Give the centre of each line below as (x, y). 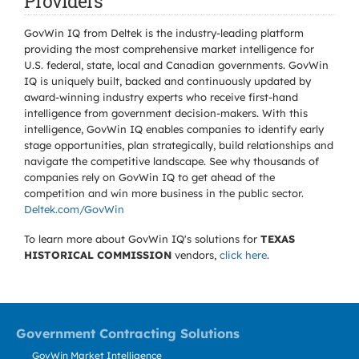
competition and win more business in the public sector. (164, 193)
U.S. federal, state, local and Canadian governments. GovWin (176, 65)
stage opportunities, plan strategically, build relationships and (179, 145)
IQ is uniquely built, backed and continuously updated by (167, 81)
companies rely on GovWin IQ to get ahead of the (149, 177)
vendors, (196, 255)
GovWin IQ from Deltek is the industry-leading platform (164, 33)
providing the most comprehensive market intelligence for (169, 49)
